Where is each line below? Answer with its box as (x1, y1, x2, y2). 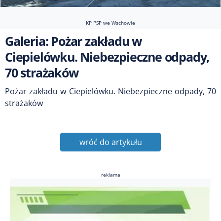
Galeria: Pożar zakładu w (5, 32, 142, 49)
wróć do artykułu (79, 136, 142, 147)
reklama (101, 171, 120, 178)
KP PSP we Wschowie (86, 19, 135, 26)
